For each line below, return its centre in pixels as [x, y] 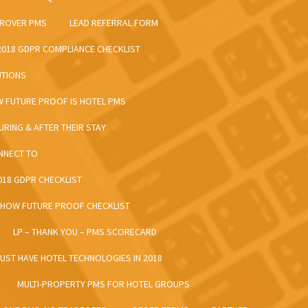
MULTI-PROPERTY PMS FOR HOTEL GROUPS [103, 284]
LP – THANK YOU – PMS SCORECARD [85, 232]
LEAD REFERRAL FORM [114, 23]
